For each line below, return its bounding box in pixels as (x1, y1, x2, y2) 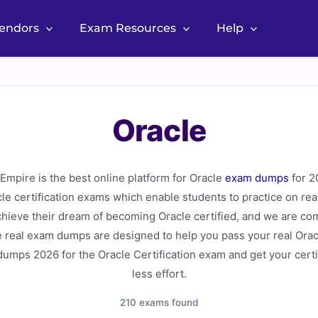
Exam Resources (79, 21, 176, 35)
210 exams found (120, 297, 198, 308)
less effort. (131, 267, 187, 280)
